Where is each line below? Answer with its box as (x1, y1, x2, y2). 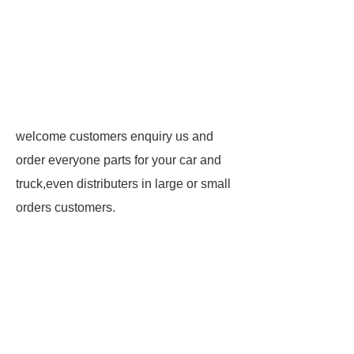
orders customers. (16, 201, 115, 214)
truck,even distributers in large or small (16, 177, 231, 190)
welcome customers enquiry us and (16, 130, 213, 143)
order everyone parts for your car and (16, 153, 221, 167)
